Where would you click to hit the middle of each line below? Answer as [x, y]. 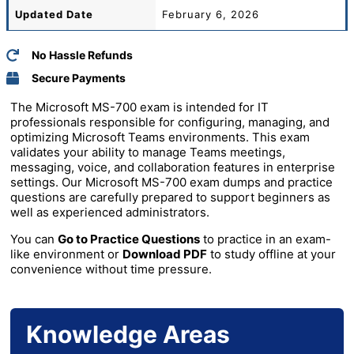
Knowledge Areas [128, 335]
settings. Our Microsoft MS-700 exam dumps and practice [171, 183]
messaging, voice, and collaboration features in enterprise [173, 168]
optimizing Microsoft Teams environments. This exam [160, 137]
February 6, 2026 [211, 14]
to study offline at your [271, 254]
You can [34, 239]
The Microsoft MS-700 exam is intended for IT [139, 107]
